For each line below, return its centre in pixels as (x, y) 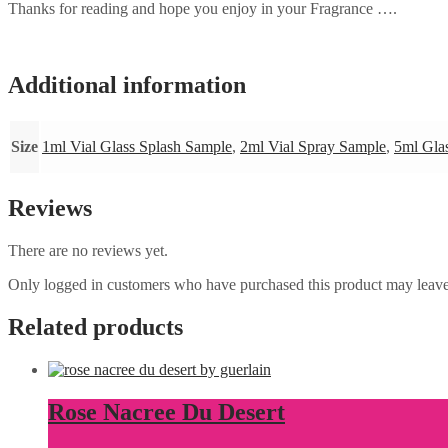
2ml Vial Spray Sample (313, 147)
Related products (95, 326)
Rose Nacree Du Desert (166, 411)
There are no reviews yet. (88, 251)
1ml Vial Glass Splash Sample (137, 147)
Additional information (127, 85)
